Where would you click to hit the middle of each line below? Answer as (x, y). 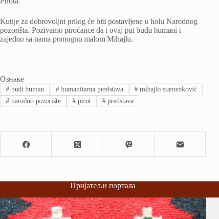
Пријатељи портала (103, 186)
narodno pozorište (35, 101)
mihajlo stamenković (168, 89)
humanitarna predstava (91, 89)
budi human (26, 89)
